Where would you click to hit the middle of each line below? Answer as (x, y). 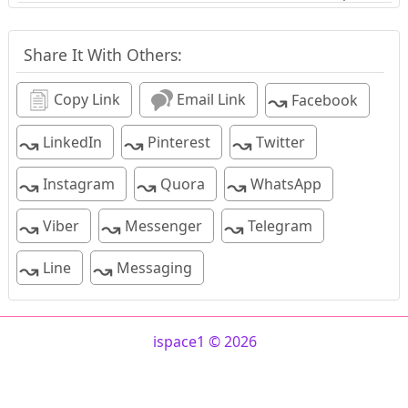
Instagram (76, 184)
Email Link (209, 99)
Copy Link (85, 99)
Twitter (278, 143)
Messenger (161, 226)
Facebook (322, 100)
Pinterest (177, 143)
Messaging (152, 268)
